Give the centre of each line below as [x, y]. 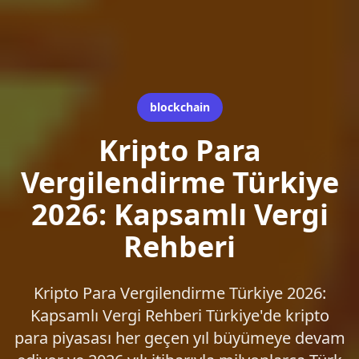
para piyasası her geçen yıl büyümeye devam [179, 338]
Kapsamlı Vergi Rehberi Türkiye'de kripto [179, 315]
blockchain [179, 107]
